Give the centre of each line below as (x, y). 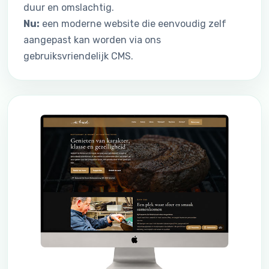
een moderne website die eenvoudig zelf (133, 23)
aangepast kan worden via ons (92, 40)
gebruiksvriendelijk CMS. (78, 56)
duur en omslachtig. (69, 7)
